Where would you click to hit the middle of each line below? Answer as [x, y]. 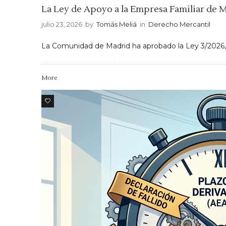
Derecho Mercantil [179, 24]
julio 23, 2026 [62, 24]
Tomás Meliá [117, 24]
